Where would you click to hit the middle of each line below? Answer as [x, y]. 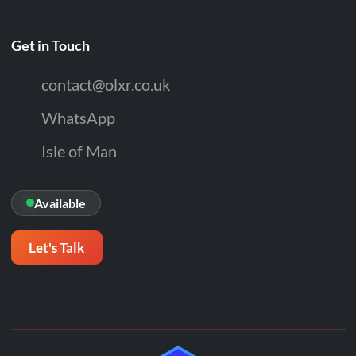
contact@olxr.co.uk [105, 85]
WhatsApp [78, 118]
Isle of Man [79, 151]
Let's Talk [56, 247]
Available [60, 203]
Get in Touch [50, 45]
